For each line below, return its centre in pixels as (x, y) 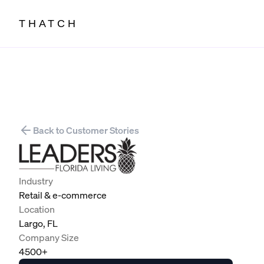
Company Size (49, 238)
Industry (36, 181)
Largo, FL (38, 224)
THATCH (49, 24)
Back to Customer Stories (86, 130)
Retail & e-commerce (63, 195)
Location (37, 209)
